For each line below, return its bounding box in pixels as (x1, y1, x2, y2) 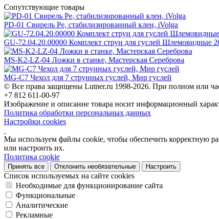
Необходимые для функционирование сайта (16, 181, 163, 190)
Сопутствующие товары (4, 2, 85, 11)
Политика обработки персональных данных (4, 108, 151, 117)
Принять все (8, 162, 44, 170)
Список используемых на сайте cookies (4, 171, 134, 180)
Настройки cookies (4, 117, 66, 126)
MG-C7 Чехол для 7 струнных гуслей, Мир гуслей (4, 73, 172, 82)
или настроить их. (4, 143, 65, 152)
